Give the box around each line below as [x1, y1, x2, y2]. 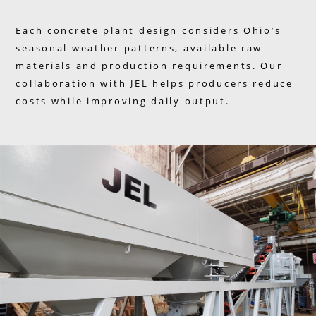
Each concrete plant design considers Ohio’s [16, 24, 281, 37]
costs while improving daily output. [16, 95, 230, 108]
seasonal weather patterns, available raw [16, 42, 263, 55]
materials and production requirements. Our [16, 59, 283, 73]
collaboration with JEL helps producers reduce [16, 77, 293, 90]
